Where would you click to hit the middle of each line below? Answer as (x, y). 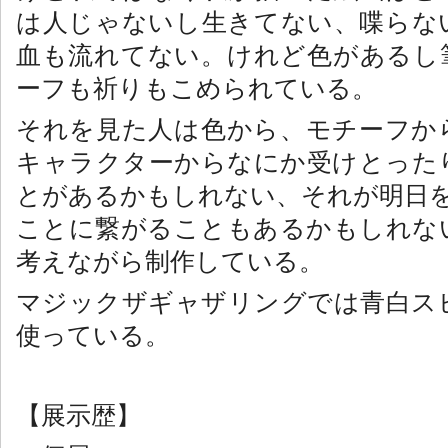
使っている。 (93, 335)
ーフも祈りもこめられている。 (196, 88)
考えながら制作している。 (170, 261)
